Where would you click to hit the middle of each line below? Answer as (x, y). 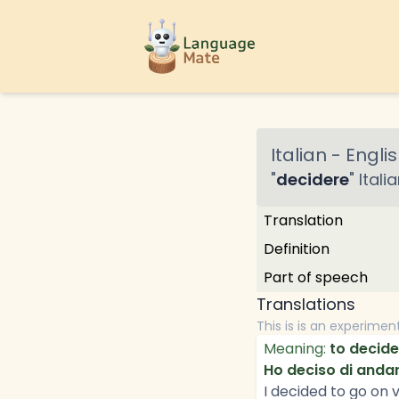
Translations (306, 304)
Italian (299, 155)
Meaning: (295, 349)
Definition (297, 249)
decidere (313, 179)
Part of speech (316, 277)
